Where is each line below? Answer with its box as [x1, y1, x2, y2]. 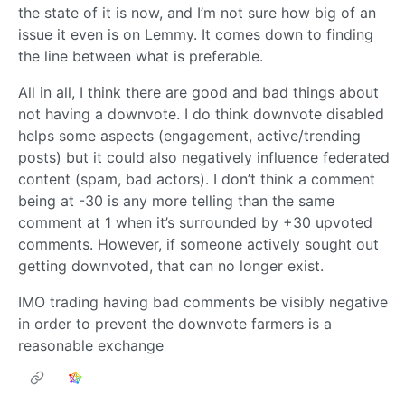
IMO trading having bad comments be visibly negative [18, 293, 388, 312]
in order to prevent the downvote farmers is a [18, 315, 332, 334]
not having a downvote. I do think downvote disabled [18, 105, 384, 124]
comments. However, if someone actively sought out [18, 235, 379, 254]
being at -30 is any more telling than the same [18, 192, 334, 211]
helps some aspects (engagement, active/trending [18, 127, 361, 146]
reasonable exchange [18, 336, 164, 355]
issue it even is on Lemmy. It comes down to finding [18, 25, 373, 44]
